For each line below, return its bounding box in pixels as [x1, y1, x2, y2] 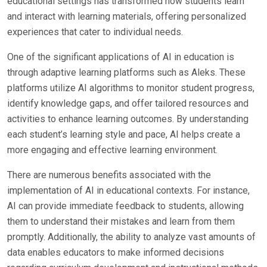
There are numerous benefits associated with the [7, 169, 211, 181]
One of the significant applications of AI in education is [7, 51, 234, 63]
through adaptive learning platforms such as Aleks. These [7, 67, 246, 78]
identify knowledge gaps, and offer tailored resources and [7, 98, 249, 109]
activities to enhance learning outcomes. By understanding [7, 113, 249, 125]
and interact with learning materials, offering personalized [7, 11, 246, 22]
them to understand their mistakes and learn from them [7, 216, 235, 227]
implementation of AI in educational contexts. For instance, [7, 185, 250, 196]
